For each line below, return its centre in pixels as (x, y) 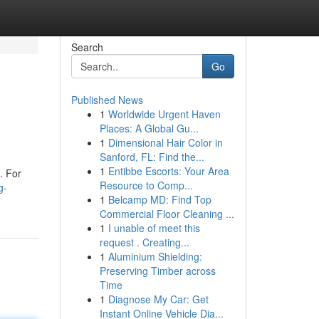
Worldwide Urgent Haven (164, 114)
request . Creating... (144, 242)
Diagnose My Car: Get (158, 299)
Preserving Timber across (157, 271)
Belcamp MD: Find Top (159, 199)
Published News (107, 100)
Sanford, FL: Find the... (152, 157)
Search (87, 47)
